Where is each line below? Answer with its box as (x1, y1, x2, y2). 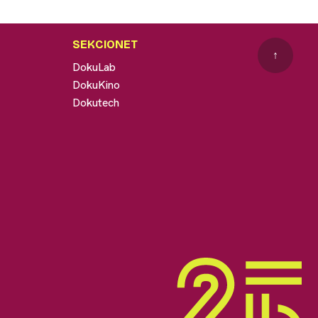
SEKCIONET (72, 37, 138, 51)
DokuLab (72, 59, 116, 75)
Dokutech (72, 94, 119, 110)
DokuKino (72, 77, 120, 92)
